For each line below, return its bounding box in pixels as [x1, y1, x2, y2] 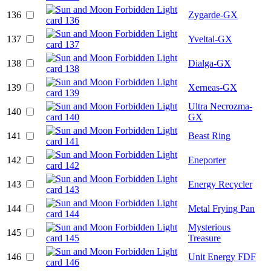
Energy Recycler [188, 178, 252, 189]
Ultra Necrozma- [188, 100, 252, 111]
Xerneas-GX [188, 82, 237, 93]
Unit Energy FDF [188, 251, 256, 262]
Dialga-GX [188, 57, 231, 68]
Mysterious [188, 221, 230, 232]
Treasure [188, 232, 221, 243]
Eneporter [188, 154, 226, 165]
